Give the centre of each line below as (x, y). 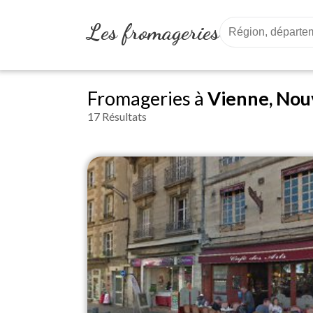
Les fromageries (153, 32)
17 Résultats (117, 116)
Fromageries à (147, 98)
